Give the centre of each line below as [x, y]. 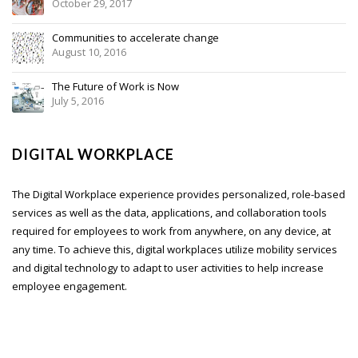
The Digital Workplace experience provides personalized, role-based [179, 194]
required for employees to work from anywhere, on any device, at [171, 231]
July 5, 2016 [78, 100]
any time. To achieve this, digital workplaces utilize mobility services [175, 249]
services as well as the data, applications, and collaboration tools [169, 212]
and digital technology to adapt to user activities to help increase [168, 267]
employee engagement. [70, 286]
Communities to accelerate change [135, 37]
